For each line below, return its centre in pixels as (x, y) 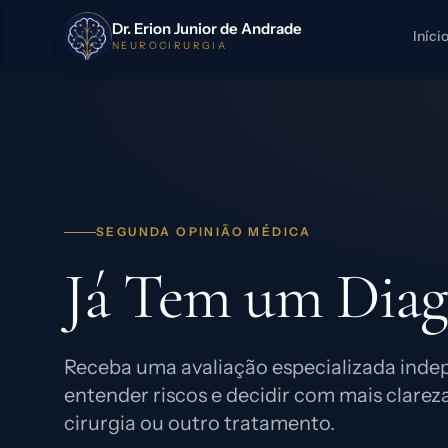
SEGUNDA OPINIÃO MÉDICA (204, 231)
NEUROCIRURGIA (170, 45)
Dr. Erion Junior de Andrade (207, 28)
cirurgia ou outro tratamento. (199, 423)
